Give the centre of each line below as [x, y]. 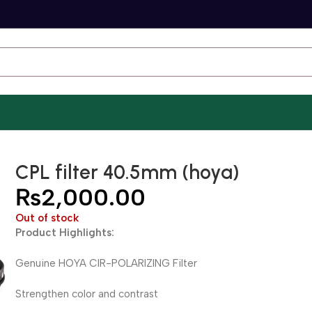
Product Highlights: [65, 233]
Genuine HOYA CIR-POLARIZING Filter [107, 263]
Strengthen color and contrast [87, 294]
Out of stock [47, 218]
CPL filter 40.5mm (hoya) [128, 172]
